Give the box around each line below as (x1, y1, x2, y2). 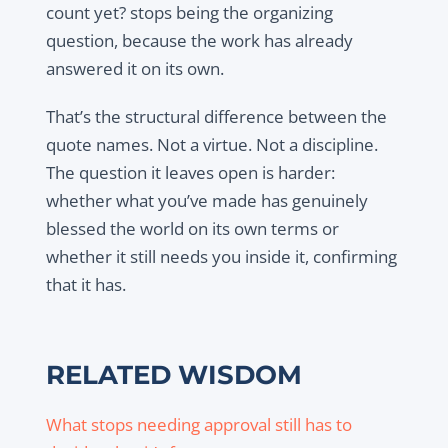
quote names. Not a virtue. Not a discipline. (45, 133, 378, 157)
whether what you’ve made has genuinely (45, 189, 368, 213)
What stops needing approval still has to (45, 413, 352, 437)
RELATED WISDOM (45, 359, 302, 391)
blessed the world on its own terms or (45, 217, 339, 241)
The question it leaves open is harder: (45, 161, 335, 185)
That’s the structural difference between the (45, 105, 387, 129)
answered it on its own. (45, 57, 224, 81)
